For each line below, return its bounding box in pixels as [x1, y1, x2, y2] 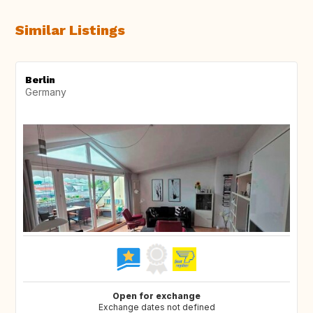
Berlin [25, 74, 55, 86]
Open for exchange [112, 291, 201, 302]
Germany [25, 86, 66, 99]
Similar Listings [15, 22, 125, 39]
